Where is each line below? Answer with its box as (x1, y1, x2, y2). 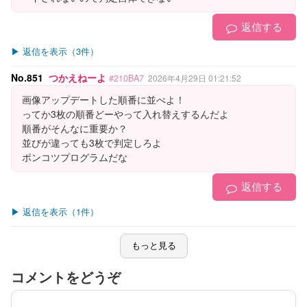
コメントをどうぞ (11, 269, 121, 285)
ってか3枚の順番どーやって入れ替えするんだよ (22, 107, 229, 121)
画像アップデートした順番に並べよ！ (22, 93, 185, 107)
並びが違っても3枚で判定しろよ (22, 136, 162, 150)
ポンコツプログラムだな (22, 150, 127, 164)
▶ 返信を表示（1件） (11, 204, 99, 218)
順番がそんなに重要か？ (22, 121, 127, 136)
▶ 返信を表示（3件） (11, 45, 99, 58)
